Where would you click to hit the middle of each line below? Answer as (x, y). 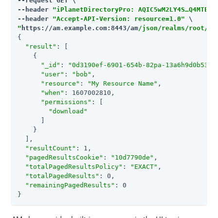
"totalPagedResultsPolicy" (74, 167)
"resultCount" (51, 148)
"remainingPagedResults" (70, 185)
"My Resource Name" (123, 84)
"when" (53, 93)
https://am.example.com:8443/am (80, 28)
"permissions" (66, 102)
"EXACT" (144, 167)
